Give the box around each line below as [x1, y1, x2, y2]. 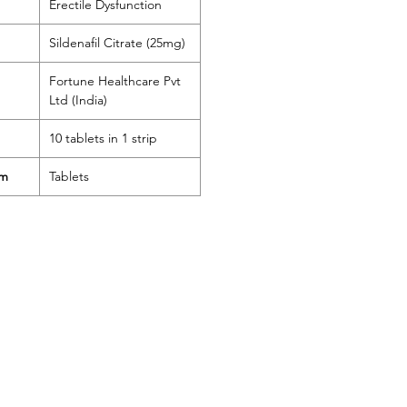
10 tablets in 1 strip [49, 130, 157, 146]
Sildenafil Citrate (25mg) [49, 35, 185, 51]
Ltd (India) [49, 92, 107, 108]
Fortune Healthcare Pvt [49, 73, 181, 89]
